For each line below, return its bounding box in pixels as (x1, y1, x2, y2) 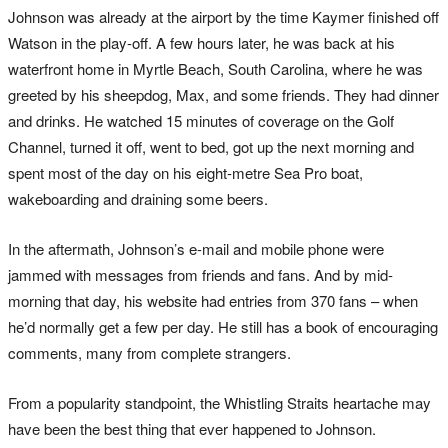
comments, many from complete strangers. (8, 341, 291, 363)
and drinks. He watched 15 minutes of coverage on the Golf (8, 109, 394, 131)
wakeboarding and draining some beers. (8, 187, 268, 209)
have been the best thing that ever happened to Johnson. (8, 417, 376, 439)
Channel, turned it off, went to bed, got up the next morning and (8, 135, 414, 157)
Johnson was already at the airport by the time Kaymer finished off (8, 5, 439, 27)
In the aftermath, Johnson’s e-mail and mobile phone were (8, 237, 384, 259)
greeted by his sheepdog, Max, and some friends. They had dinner (8, 83, 439, 105)
